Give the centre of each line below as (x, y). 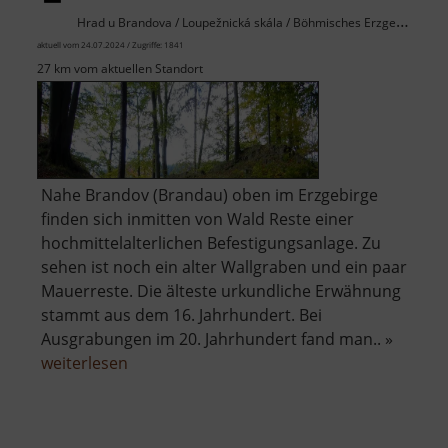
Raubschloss (174, 386)
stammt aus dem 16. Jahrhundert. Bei (181, 315)
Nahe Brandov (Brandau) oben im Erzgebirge (209, 195)
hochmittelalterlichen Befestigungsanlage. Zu (211, 243)
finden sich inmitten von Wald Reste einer (197, 219)
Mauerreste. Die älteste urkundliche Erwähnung (221, 291)
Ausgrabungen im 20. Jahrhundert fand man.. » (217, 339)
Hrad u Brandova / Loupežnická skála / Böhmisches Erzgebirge (236, 23)
